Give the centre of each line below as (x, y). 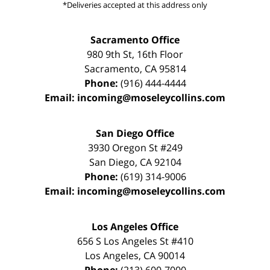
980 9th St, (112, 55)
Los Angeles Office (135, 227)
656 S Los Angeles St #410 (135, 241)
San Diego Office (135, 133)
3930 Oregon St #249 (135, 148)
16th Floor (160, 55)
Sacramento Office (135, 40)
